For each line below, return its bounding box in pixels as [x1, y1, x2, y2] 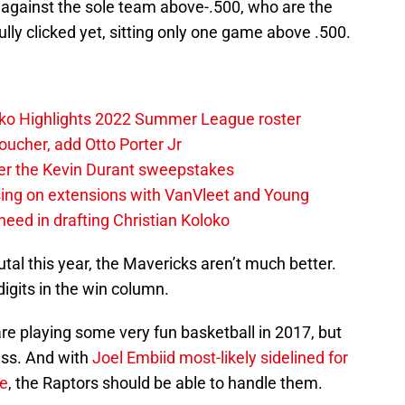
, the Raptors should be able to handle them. [8, 373, 323, 393]
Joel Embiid [92, 348, 175, 368]
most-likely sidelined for [175, 348, 348, 368]
